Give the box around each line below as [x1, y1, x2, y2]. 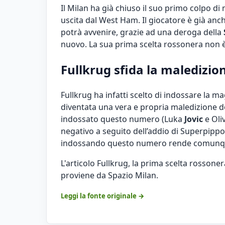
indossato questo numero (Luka [61, 113, 184, 125]
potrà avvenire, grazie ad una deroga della [61, 26, 223, 38]
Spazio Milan [108, 169, 156, 181]
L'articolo [61, 157, 97, 169]
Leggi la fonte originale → [61, 191, 145, 200]
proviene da [61, 169, 108, 181]
